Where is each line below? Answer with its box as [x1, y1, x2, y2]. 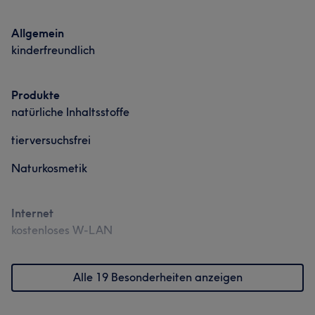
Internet [11, 206, 53, 220]
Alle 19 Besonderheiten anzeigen [72, 270, 243, 284]
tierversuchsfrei [11, 133, 91, 147]
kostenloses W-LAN [11, 223, 112, 237]
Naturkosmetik [11, 161, 87, 175]
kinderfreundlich [11, 43, 95, 57]
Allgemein [11, 26, 64, 40]
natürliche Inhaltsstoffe [11, 105, 129, 119]
